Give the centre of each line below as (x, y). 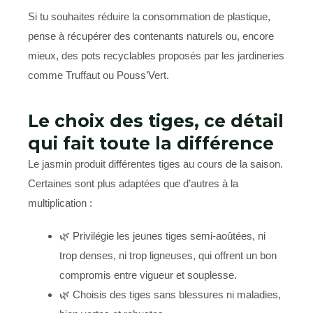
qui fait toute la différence (151, 143)
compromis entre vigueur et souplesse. (148, 275)
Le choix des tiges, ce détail (156, 121)
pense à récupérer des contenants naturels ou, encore (151, 36)
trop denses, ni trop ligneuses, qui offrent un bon (168, 256)
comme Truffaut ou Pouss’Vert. (99, 75)
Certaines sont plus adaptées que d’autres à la (133, 183)
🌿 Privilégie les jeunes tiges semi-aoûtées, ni (162, 236)
